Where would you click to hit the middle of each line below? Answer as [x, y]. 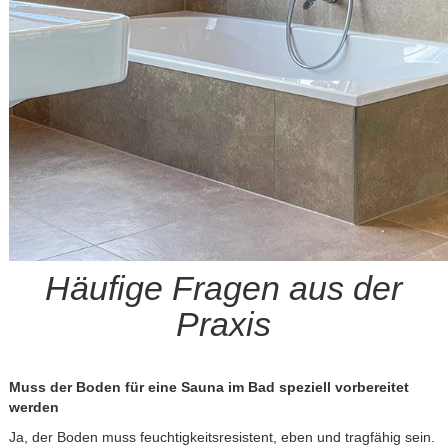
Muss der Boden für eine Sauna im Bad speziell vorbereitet [208, 386]
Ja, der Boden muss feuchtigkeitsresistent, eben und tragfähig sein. [221, 436]
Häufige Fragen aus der [224, 289]
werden [33, 406]
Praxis [224, 325]
